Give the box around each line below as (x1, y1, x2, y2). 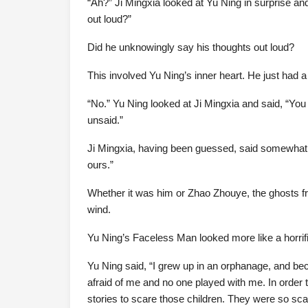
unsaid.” (87, 114, 123, 126)
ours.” (87, 159, 113, 170)
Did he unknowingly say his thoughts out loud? (87, 41, 294, 53)
